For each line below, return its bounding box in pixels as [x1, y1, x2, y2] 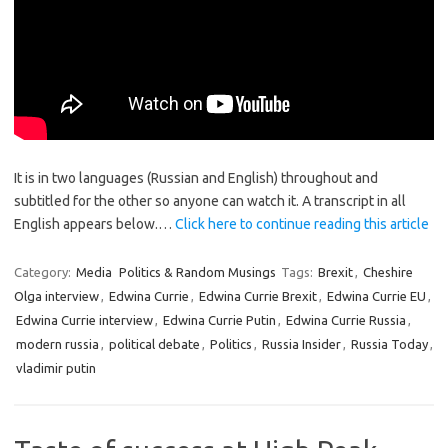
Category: [14, 265, 74, 279]
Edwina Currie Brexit [199, 289, 317, 303]
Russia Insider [262, 337, 341, 351]
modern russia [16, 337, 99, 351]
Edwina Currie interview [16, 313, 153, 327]
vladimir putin [16, 361, 96, 375]
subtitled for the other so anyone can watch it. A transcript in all [14, 193, 406, 209]
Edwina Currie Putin [163, 313, 276, 327]
